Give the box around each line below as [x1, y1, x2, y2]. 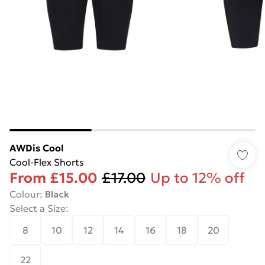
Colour [9, 188, 40, 200]
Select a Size [9, 202, 66, 214]
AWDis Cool [9, 142, 64, 154]
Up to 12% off [150, 169, 245, 187]
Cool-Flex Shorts [9, 156, 84, 168]
